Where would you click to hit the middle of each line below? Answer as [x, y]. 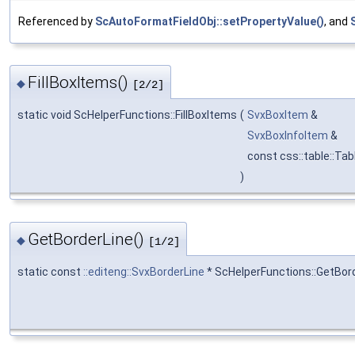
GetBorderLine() [88, 239]
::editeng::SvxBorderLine [144, 271]
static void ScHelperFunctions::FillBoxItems [127, 115]
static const [50, 271]
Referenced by [57, 21]
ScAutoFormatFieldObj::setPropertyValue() [210, 21]
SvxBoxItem [278, 115]
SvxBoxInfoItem [288, 136]
